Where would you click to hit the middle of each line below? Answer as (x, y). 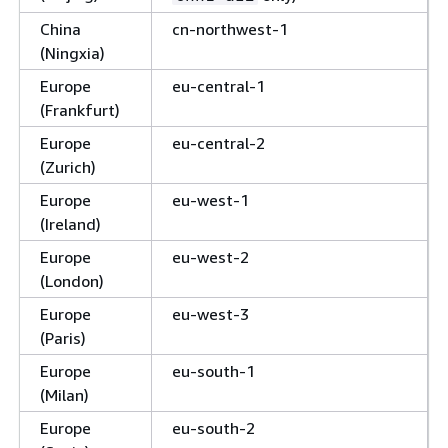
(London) (72, 280)
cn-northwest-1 (230, 28)
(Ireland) (70, 223)
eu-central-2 (218, 142)
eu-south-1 (213, 370)
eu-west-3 (210, 313)
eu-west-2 (210, 256)
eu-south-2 (213, 427)
